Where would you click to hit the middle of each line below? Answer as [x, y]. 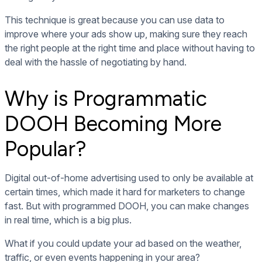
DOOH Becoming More [113, 124]
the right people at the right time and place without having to [130, 48]
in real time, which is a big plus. [68, 220]
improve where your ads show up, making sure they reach [126, 34]
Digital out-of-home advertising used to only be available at [129, 178]
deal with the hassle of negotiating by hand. [96, 62]
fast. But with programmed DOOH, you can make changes [127, 206]
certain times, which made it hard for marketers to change [125, 192]
